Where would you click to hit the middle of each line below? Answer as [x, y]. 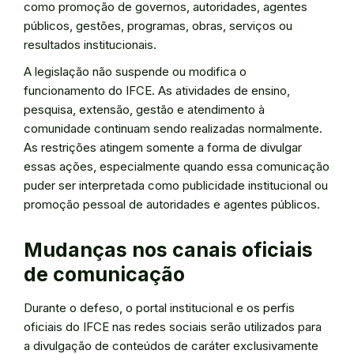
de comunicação [104, 274]
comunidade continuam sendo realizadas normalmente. [173, 128]
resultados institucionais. [90, 45]
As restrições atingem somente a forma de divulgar [163, 147]
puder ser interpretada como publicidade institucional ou [176, 185]
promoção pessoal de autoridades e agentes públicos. [172, 204]
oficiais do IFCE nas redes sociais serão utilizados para [173, 327]
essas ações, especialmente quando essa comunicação [177, 166]
